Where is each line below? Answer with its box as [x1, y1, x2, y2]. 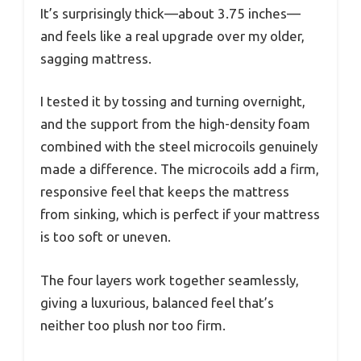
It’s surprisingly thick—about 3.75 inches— [40, 5, 301, 21]
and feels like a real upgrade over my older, [40, 27, 305, 44]
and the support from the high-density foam [40, 116, 310, 132]
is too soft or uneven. [40, 229, 171, 245]
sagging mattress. [40, 50, 151, 66]
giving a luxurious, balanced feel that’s [40, 294, 274, 310]
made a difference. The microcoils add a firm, [40, 161, 319, 177]
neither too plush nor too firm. [40, 317, 226, 333]
